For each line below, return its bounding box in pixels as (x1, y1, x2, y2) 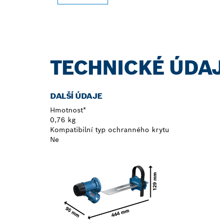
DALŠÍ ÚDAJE (50, 90, 103, 101)
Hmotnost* (50, 105, 86, 114)
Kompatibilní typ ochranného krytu (50, 125, 169, 134)
